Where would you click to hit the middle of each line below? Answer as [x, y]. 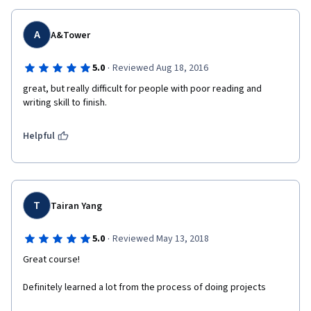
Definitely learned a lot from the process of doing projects [144, 287]
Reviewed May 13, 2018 [160, 239]
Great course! [51, 260]
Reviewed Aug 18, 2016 [160, 68]
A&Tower [70, 35]
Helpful [39, 136]
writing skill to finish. [65, 103]
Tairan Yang [76, 206]
